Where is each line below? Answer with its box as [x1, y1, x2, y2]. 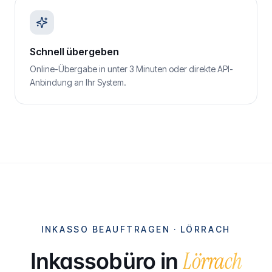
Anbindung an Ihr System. [30, 77, 126, 87]
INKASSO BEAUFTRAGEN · [41, 224, 180, 234]
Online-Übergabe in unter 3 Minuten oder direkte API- [30, 64, 233, 74]
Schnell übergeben [30, 46, 119, 58]
